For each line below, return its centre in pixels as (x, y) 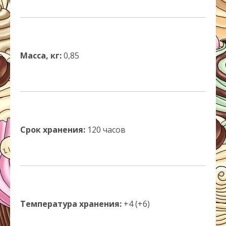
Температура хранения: (72, 204)
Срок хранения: (54, 130)
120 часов (106, 130)
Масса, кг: (42, 55)
